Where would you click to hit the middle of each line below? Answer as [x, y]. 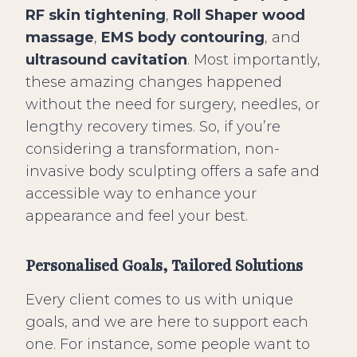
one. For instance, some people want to [168, 345]
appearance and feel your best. [137, 216]
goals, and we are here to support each [167, 322]
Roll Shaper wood [239, 16]
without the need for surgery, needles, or [173, 105]
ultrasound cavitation [106, 60]
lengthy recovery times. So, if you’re [153, 127]
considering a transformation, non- [153, 149]
